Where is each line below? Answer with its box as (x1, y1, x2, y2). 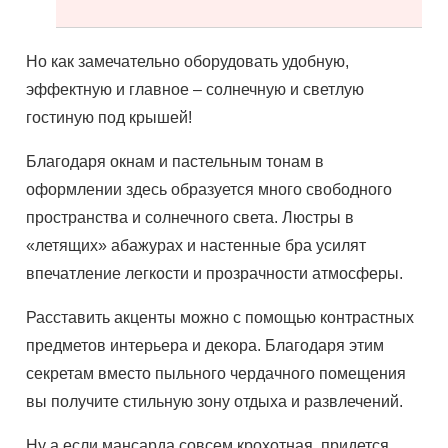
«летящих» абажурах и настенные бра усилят (26, 237, 367, 254)
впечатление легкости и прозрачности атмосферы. (26, 265, 404, 282)
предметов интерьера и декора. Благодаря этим (26, 337, 385, 354)
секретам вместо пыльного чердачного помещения (26, 365, 407, 382)
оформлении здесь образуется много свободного (26, 181, 393, 198)
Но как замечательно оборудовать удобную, (26, 53, 350, 70)
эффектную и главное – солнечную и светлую (26, 81, 365, 98)
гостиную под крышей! (26, 109, 193, 126)
